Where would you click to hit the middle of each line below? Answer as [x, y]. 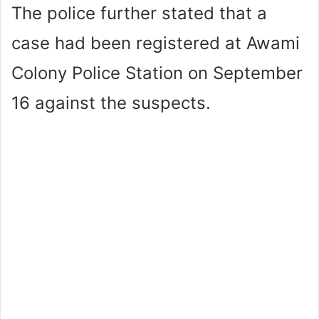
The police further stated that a [139, 13]
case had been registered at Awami [156, 43]
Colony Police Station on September [157, 73]
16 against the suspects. [111, 103]
